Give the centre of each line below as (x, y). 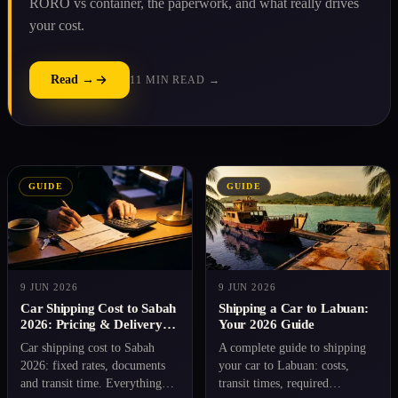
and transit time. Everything (91, 383)
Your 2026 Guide (267, 324)
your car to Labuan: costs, (284, 365)
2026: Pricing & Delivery (92, 324)
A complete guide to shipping (292, 347)
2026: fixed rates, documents (93, 365)
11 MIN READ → (175, 80)
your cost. (57, 25)
